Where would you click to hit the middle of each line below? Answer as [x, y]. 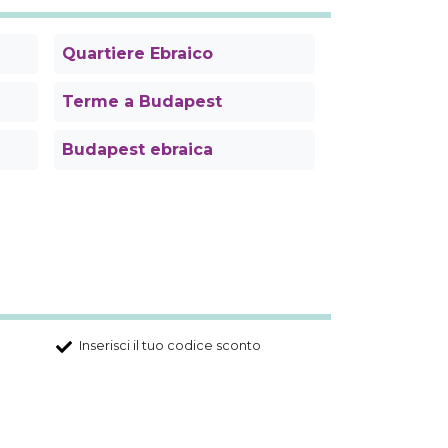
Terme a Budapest [141, 102]
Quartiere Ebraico [137, 54]
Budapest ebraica [137, 150]
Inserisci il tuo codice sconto [169, 346]
